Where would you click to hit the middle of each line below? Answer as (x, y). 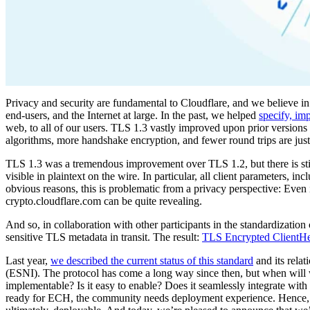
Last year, (28, 261)
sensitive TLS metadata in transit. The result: (104, 237)
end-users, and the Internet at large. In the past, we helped (132, 116)
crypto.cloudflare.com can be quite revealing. (104, 201)
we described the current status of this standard (152, 261)
